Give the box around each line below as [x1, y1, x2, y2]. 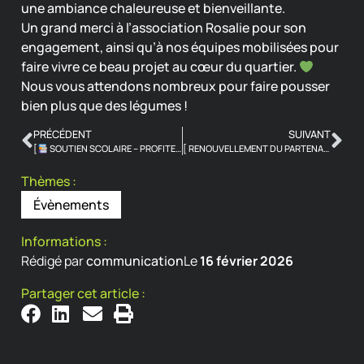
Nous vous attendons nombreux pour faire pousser [21, 77, 330, 95]
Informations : [21, 232, 107, 251]
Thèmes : [21, 172, 76, 191]
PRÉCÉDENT [33, 127, 92, 142]
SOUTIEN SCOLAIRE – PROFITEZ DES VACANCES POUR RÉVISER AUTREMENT [47, 142, 175, 155]
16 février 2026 [200, 252, 293, 271]
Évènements [33, 196, 109, 214]
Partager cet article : [21, 284, 145, 303]
